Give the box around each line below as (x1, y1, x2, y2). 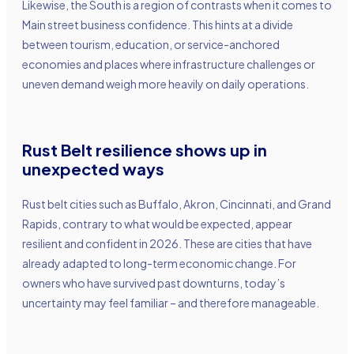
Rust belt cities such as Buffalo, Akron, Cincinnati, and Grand (22, 196, 331, 211)
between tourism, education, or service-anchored (22, 36, 280, 51)
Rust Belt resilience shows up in (22, 139, 267, 160)
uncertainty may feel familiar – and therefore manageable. (22, 295, 319, 310)
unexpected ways (22, 158, 164, 179)
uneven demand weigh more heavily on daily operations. (22, 76, 309, 91)
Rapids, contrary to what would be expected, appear (22, 216, 292, 231)
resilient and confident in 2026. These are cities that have (22, 235, 312, 250)
